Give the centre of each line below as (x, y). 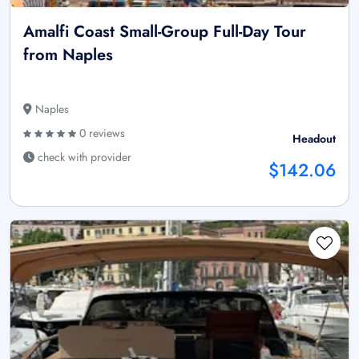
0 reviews (101, 133)
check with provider (83, 157)
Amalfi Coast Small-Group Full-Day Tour (165, 32)
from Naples (68, 55)
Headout (314, 139)
